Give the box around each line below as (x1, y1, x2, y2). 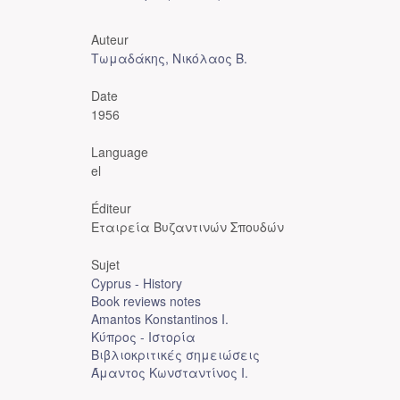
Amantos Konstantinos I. (91, 310, 229, 328)
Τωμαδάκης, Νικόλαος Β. (91, 49, 247, 67)
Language (91, 143, 148, 161)
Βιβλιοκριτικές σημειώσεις (91, 346, 260, 363)
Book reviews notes (91, 292, 201, 310)
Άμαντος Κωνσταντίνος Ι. (91, 363, 248, 381)
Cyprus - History (91, 274, 182, 292)
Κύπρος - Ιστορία (91, 328, 196, 346)
